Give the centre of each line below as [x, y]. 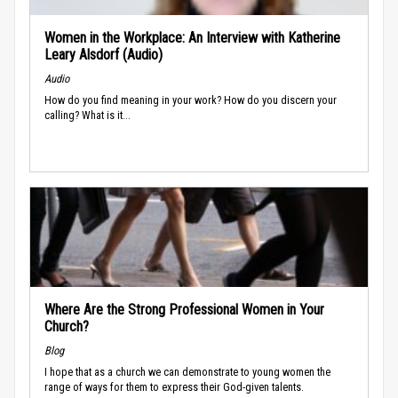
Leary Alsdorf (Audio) [103, 54]
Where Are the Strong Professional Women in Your [184, 309]
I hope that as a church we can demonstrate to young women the [187, 371]
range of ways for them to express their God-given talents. [174, 386]
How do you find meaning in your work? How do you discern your [191, 99]
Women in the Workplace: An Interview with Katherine [192, 37]
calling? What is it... [88, 115]
